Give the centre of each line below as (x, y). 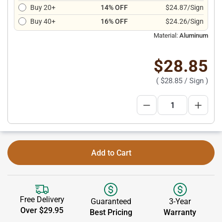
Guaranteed (111, 201)
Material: (166, 35)
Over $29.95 (42, 211)
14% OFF (114, 7)
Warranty (180, 212)
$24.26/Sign (185, 21)
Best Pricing (111, 212)
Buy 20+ (43, 7)
